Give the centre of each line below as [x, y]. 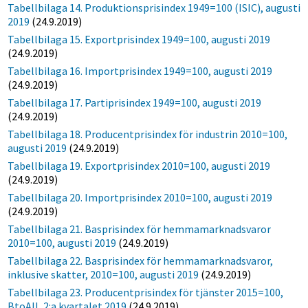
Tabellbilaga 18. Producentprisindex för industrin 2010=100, [148, 134]
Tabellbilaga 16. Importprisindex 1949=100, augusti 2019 [140, 70]
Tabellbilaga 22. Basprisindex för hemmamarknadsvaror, [141, 260]
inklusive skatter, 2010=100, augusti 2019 [103, 274]
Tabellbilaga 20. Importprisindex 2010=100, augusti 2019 [140, 197]
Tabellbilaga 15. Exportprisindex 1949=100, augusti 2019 [139, 39]
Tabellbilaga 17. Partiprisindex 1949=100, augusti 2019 [135, 102]
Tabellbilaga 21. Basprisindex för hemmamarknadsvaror [140, 229]
